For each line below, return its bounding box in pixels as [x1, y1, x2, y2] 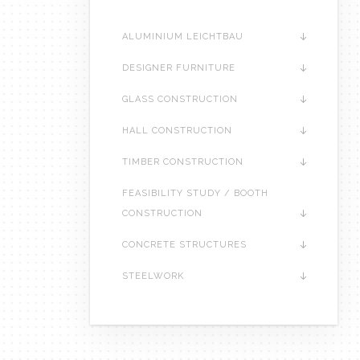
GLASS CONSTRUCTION [122, 94, 238, 105]
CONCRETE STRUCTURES [122, 239, 247, 251]
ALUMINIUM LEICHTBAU [122, 31, 243, 43]
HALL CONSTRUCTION [122, 125, 232, 137]
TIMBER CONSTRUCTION [122, 157, 243, 168]
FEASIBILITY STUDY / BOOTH [122, 188, 268, 199]
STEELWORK [122, 271, 184, 282]
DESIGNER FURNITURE [122, 63, 235, 74]
